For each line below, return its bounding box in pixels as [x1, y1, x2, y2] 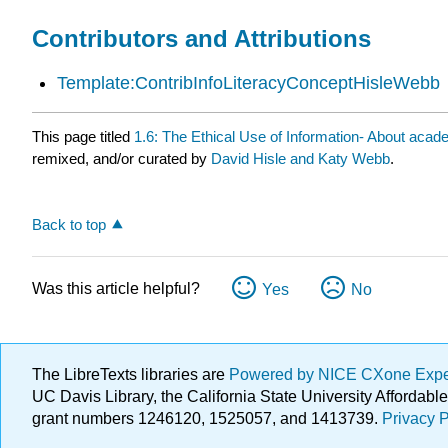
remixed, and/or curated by [32, 150, 211, 168]
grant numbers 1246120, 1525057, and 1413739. [32, 410, 382, 427]
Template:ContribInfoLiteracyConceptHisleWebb [56, 72, 440, 93]
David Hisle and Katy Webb [211, 150, 390, 168]
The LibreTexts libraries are [32, 366, 229, 383]
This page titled [32, 128, 134, 146]
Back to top [32, 215, 106, 233]
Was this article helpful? [32, 279, 200, 297]
